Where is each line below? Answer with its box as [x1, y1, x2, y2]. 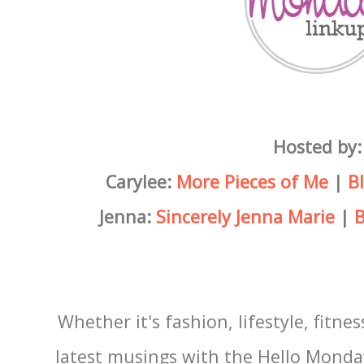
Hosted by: [272, 134, 362, 158]
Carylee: [105, 169, 176, 193]
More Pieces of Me [175, 169, 328, 193]
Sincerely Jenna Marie [155, 204, 335, 228]
